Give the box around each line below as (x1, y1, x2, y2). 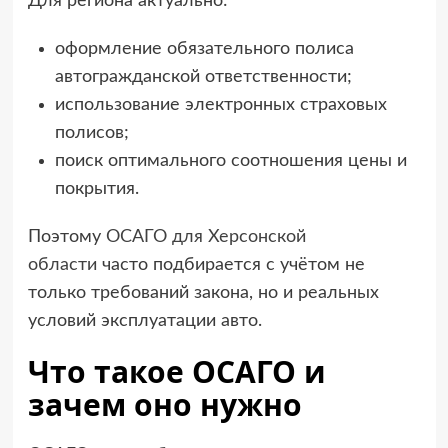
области (27, 256, 97, 275)
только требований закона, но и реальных (27, 284, 379, 303)
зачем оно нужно (27, 384, 302, 426)
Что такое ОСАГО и (27, 351, 326, 393)
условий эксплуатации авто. (27, 312, 262, 331)
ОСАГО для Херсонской (105, 228, 306, 247)
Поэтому (27, 228, 106, 247)
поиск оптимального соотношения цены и (54, 152, 407, 171)
